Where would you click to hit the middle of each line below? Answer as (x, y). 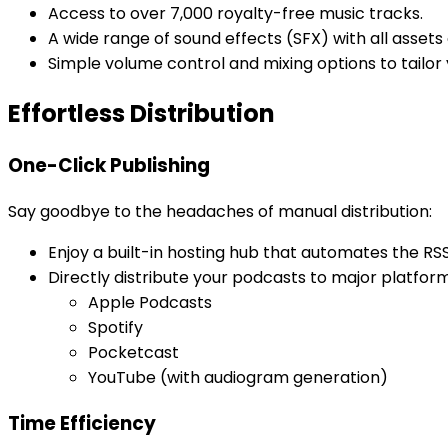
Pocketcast (133, 352)
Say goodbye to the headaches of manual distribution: (220, 211)
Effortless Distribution (141, 114)
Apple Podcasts (150, 302)
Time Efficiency (82, 423)
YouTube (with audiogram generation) (238, 377)
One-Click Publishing (109, 166)
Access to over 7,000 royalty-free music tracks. (235, 14)
